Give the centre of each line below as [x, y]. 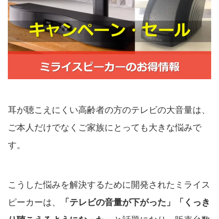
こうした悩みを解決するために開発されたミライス [109, 185]
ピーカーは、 [34, 203]
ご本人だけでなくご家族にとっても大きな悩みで [105, 128]
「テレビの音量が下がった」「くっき [135, 203]
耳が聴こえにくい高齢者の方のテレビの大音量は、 [109, 110]
